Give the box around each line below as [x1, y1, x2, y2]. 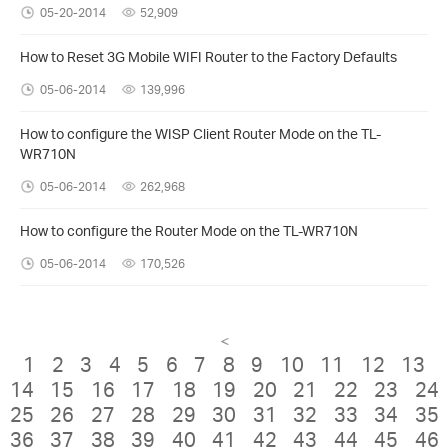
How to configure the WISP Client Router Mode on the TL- [20, 124, 381, 142]
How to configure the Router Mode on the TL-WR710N [20, 221, 358, 239]
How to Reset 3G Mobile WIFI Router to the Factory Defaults [20, 47, 397, 65]
